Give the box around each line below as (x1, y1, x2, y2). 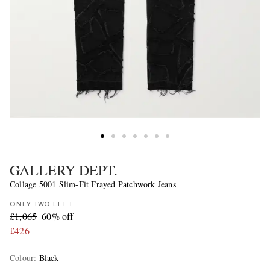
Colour (10, 251, 34, 263)
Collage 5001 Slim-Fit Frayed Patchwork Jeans (10, 178, 176, 190)
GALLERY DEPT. (10, 160, 118, 180)
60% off (42, 209, 74, 222)
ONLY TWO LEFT (10, 201, 73, 207)
